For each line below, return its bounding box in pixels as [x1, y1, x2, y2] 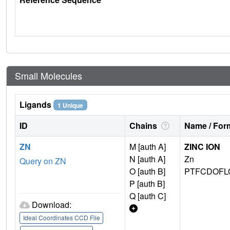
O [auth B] [129, 165, 165, 177]
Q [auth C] [129, 189, 166, 202]
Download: [32, 198, 71, 210]
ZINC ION [184, 140, 220, 152]
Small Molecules [15, 68, 82, 82]
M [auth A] [129, 140, 166, 152]
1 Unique [57, 100, 83, 110]
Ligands [20, 98, 53, 110]
